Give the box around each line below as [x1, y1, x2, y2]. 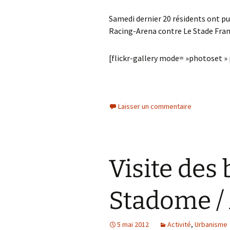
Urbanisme [195, 220, 227, 229]
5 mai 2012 [117, 220, 149, 229]
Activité [167, 220, 191, 229]
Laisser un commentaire [118, 102, 191, 111]
